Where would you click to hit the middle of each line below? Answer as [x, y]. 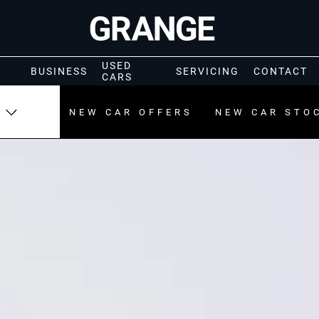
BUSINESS [59, 71]
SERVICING [208, 71]
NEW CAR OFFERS [131, 112]
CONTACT [281, 71]
